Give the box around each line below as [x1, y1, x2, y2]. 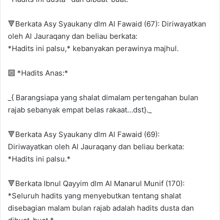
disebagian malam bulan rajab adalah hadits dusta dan [8, 203, 194, 213]
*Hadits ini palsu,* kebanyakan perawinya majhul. [8, 43, 179, 53]
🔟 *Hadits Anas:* [8, 68, 68, 78]
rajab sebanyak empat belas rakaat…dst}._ [8, 105, 152, 114]
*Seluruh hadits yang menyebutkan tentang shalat [8, 191, 181, 200]
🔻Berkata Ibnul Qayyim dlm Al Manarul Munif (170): [8, 178, 185, 188]
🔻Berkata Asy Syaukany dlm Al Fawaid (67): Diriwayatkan [8, 19, 206, 28]
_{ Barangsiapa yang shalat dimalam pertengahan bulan [8, 92, 198, 102]
